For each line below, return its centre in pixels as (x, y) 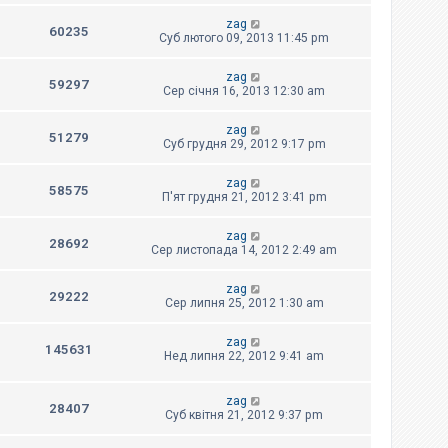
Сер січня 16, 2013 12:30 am (244, 91)
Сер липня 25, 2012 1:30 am (244, 303)
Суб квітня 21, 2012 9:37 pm (244, 414)
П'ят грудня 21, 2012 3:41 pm (244, 197)
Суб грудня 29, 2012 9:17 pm (244, 144)
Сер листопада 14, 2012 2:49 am (244, 250)
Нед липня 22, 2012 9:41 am (244, 356)
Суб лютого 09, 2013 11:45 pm (244, 38)
